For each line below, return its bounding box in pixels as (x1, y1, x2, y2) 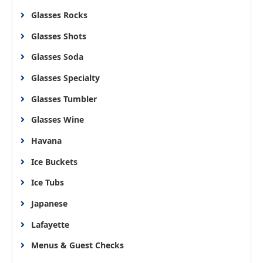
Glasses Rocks (31, 9, 87, 21)
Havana (31, 135, 62, 147)
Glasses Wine (31, 114, 84, 126)
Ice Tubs (31, 177, 64, 188)
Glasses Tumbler (31, 93, 97, 104)
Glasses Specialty (31, 72, 100, 84)
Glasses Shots (31, 30, 86, 42)
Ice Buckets (31, 156, 77, 167)
